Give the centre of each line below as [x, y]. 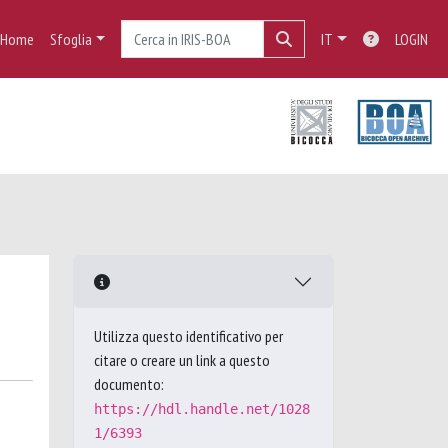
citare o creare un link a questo [182, 360]
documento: [129, 384]
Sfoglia [70, 39]
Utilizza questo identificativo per [188, 336]
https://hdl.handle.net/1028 [202, 409]
